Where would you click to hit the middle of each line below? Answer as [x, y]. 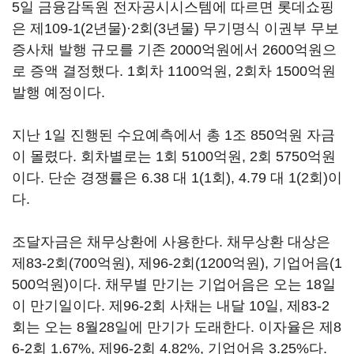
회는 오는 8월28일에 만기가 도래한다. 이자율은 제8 [177, 327]
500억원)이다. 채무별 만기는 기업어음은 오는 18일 [174, 284]
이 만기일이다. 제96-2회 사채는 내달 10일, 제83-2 [171, 306]
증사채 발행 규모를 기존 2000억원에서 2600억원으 [174, 50]
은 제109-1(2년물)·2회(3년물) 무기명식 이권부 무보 [175, 28]
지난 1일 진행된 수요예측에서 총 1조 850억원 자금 [173, 135]
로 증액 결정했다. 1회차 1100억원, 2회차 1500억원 [174, 71]
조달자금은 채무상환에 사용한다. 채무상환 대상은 [171, 242]
